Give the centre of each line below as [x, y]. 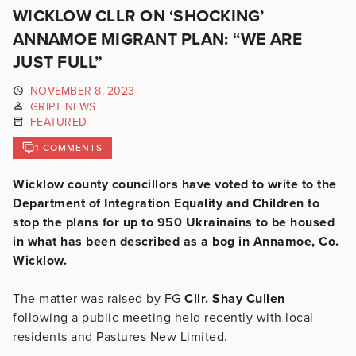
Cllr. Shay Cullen [235, 298]
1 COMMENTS [69, 147]
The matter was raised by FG [99, 298]
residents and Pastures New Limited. [120, 337]
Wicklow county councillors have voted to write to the [175, 184]
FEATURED [58, 122]
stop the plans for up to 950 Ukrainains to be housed [174, 222]
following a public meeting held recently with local [163, 317]
